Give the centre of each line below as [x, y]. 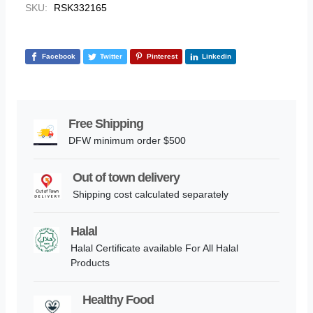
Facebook [59, 57]
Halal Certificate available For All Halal [154, 248]
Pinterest [162, 57]
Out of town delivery [126, 178]
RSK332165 [80, 7]
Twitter [111, 57]
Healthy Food [118, 300]
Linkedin [217, 57]
